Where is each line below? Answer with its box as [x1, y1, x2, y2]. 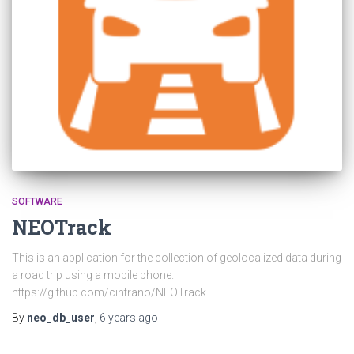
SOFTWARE [12, 196, 62, 207]
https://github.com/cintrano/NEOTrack [12, 286, 206, 299]
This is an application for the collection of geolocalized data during [12, 251, 341, 264]
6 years [100, 311, 136, 324]
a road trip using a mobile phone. [12, 269, 174, 281]
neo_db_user [27, 311, 95, 324]
